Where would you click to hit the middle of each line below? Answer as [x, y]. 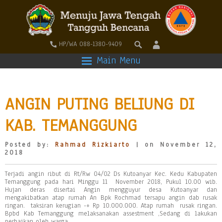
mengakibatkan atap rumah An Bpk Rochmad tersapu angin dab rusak [111, 198]
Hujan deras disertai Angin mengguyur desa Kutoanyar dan [111, 190]
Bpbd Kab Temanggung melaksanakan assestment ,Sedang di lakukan [111, 214]
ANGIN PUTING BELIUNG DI [100, 104]
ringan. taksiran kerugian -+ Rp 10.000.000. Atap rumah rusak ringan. [111, 206]
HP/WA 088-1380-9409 [90, 44]
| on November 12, [174, 145]
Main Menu [118, 60]
